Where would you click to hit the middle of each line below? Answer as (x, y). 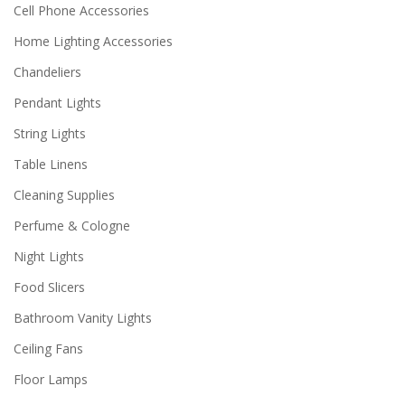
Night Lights (49, 256)
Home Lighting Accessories (93, 41)
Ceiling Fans (48, 348)
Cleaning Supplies (64, 195)
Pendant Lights (57, 103)
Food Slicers (49, 287)
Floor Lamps (51, 379)
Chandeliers (47, 72)
